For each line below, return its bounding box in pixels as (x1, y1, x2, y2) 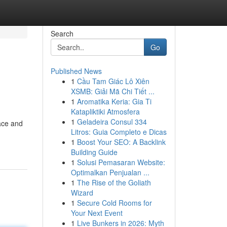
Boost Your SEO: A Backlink (77, 137, 166, 147)
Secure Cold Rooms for (77, 198, 152, 208)
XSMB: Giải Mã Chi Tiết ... (70, 86, 155, 96)
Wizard (70, 187, 93, 198)
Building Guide (70, 147, 118, 157)
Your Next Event (70, 208, 123, 218)
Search (50, 28, 73, 39)
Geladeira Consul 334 (77, 117, 147, 127)
